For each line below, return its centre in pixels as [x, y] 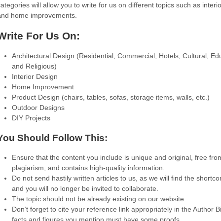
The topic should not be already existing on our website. [99, 199]
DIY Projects [31, 118]
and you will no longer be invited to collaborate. [85, 188]
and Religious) [34, 66]
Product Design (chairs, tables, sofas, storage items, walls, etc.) [111, 97]
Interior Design [35, 76]
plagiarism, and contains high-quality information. [88, 168]
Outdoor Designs [38, 108]
